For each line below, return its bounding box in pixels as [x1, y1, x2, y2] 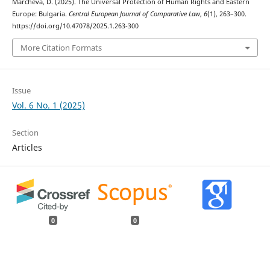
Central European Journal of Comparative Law [68, 10, 200, 19]
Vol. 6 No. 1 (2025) [11, 99, 85, 111]
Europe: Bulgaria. [11, 10, 69, 19]
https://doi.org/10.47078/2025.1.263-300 [11, 22, 139, 31]
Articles [11, 141, 42, 153]
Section [11, 127, 39, 138]
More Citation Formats [20, 42, 102, 53]
